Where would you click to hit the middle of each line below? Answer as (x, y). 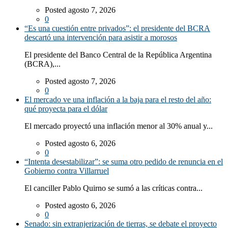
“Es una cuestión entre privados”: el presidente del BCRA (117, 28)
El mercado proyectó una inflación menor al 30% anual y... (119, 126)
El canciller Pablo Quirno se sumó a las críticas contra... (113, 188)
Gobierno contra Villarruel (67, 171)
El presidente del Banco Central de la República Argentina (118, 55)
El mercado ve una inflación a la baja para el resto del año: (118, 100)
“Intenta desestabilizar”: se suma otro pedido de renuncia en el (124, 162)
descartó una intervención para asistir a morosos (101, 38)
